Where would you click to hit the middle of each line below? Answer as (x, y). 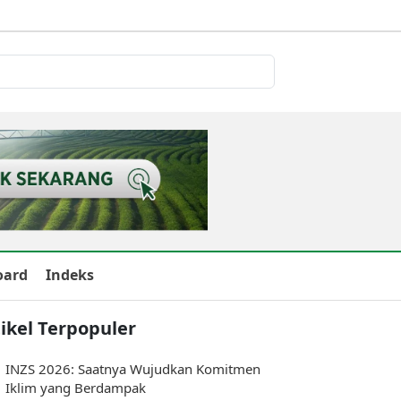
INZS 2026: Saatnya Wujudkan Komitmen (133, 368)
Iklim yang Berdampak (76, 387)
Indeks (70, 274)
